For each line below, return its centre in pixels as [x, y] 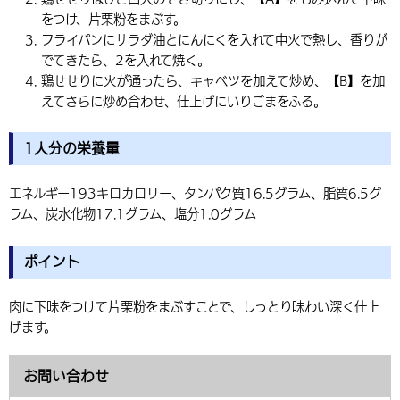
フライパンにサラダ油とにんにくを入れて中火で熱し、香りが [214, 39]
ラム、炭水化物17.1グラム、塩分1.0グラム [133, 214]
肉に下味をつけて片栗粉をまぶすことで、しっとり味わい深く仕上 [194, 307]
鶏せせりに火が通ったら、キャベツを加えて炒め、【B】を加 [212, 80]
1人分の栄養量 [72, 149]
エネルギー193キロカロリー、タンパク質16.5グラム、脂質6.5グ [195, 194]
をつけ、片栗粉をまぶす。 [113, 19]
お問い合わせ [66, 376]
